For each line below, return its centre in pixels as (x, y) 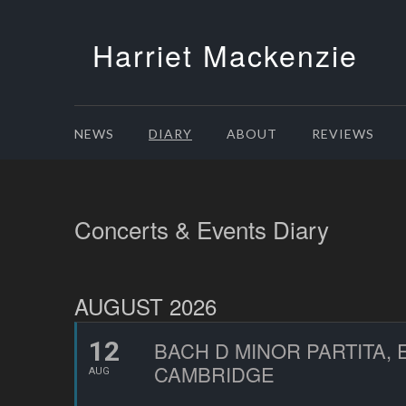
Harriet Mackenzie (225, 54)
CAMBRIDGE (214, 374)
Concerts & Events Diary (202, 229)
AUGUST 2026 (145, 306)
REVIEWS (343, 134)
